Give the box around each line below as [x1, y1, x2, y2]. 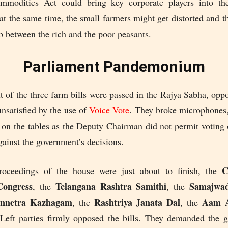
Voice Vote [89, 104, 130, 117]
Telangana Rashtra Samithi [55, 180, 167, 193]
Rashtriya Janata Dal [94, 195, 181, 209]
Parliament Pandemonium [22, 58, 205, 76]
